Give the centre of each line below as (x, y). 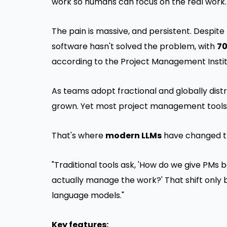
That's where (79, 136)
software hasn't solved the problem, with (134, 47)
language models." (88, 196)
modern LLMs (134, 136)
